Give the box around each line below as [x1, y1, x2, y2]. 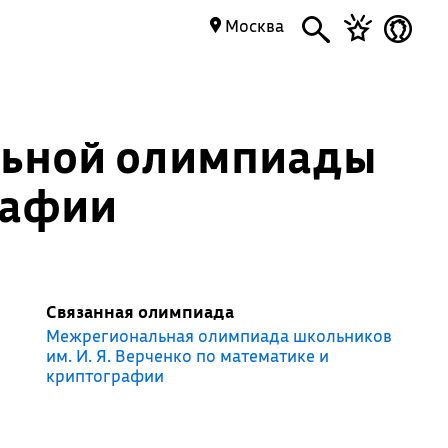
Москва [221, 15, 284, 36]
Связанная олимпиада [45, 301, 234, 322]
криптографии [45, 365, 164, 386]
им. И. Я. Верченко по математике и [45, 345, 329, 366]
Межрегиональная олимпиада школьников [45, 325, 392, 346]
